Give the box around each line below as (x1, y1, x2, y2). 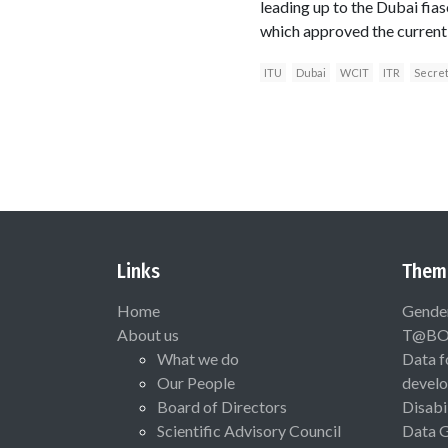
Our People (157, 372, 235, 392)
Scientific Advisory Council (157, 420, 341, 440)
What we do (157, 348, 239, 368)
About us (117, 324, 179, 344)
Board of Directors (157, 396, 287, 416)
